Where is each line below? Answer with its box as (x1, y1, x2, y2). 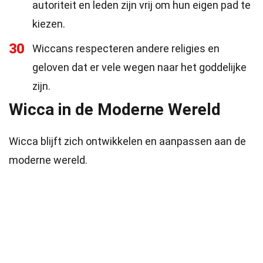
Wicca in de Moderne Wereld (9, 100, 221, 119)
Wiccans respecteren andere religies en (32, 42, 220, 55)
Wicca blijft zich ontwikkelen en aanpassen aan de (9, 135, 246, 147)
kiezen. (32, 18, 65, 30)
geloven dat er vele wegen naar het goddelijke (32, 61, 247, 73)
